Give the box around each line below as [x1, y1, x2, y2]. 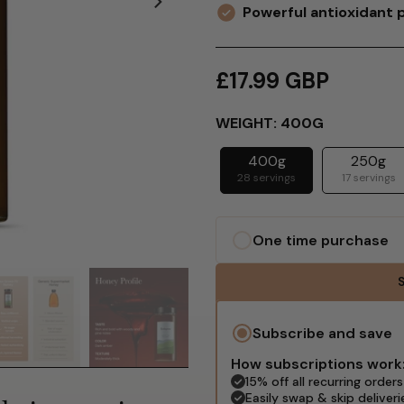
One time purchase [252, 230, 389, 250]
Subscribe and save [252, 324, 392, 343]
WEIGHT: [216, 114, 280, 133]
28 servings [237, 170, 296, 185]
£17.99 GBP [216, 67, 329, 95]
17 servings [341, 170, 396, 185]
